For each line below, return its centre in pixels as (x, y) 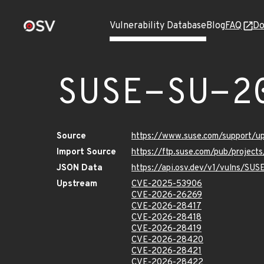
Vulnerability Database (158, 26)
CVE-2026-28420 (167, 240)
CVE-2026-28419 (166, 229)
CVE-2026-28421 (166, 251)
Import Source (86, 152)
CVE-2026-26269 (167, 195)
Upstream (77, 184)
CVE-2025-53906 (167, 184)
